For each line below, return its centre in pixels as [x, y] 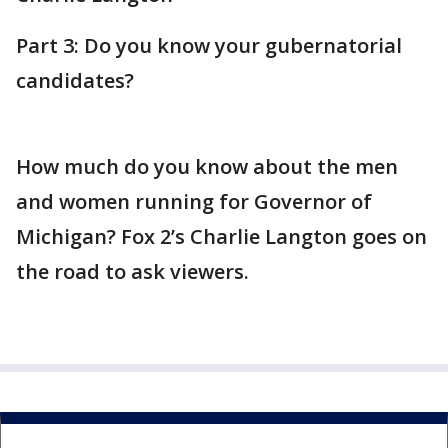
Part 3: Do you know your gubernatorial [209, 45]
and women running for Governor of [194, 201]
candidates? [75, 80]
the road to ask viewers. [132, 271]
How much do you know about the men [207, 166]
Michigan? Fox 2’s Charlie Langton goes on [221, 236]
